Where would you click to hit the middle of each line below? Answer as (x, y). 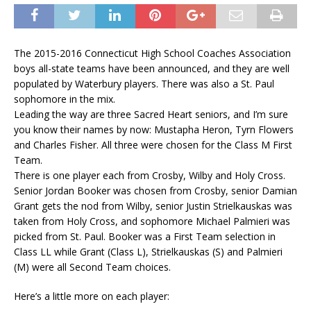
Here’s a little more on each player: (92, 296)
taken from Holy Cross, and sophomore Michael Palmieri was (152, 221)
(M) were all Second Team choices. (92, 267)
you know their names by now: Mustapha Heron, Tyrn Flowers (154, 129)
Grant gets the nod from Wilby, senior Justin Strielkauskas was (153, 206)
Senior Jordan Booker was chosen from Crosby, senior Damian (155, 191)
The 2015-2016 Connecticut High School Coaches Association (152, 53)
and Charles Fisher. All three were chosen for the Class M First (153, 145)
